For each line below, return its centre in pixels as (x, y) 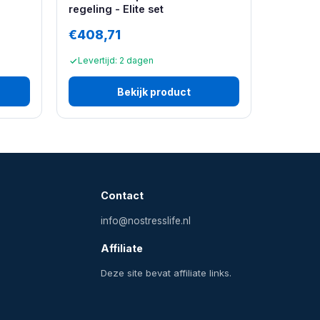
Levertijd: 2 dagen (116, 60)
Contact (122, 196)
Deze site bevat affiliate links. (166, 273)
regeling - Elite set (116, 9)
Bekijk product (154, 91)
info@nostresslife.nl (145, 221)
